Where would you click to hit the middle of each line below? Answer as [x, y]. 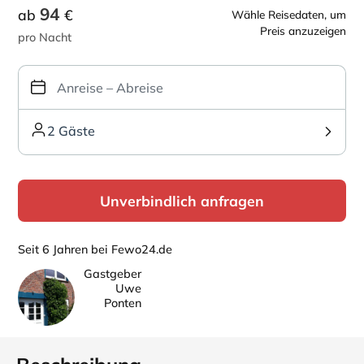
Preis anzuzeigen [303, 30]
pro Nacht [45, 37]
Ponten [123, 303]
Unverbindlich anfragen [182, 201]
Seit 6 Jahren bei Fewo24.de [95, 249]
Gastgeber [113, 274]
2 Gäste [71, 130]
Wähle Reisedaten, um [289, 14]
